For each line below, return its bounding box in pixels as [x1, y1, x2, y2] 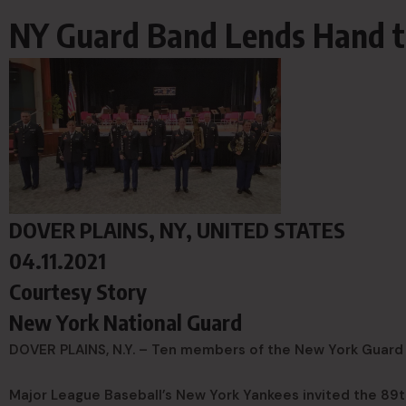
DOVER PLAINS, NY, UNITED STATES [9, 215, 345, 243]
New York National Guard [9, 307, 242, 335]
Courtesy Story [9, 276, 147, 304]
